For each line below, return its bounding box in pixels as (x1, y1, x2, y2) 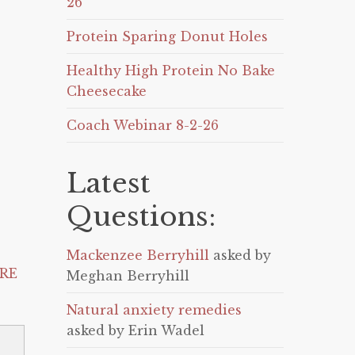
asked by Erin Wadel (67, 323, 205, 338)
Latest (67, 166, 151, 200)
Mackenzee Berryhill (67, 247, 210, 263)
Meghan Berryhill (67, 268, 190, 284)
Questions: (67, 200, 216, 233)
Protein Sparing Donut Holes (67, 29, 269, 44)
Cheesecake (67, 83, 147, 99)
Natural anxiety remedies (67, 302, 242, 318)
